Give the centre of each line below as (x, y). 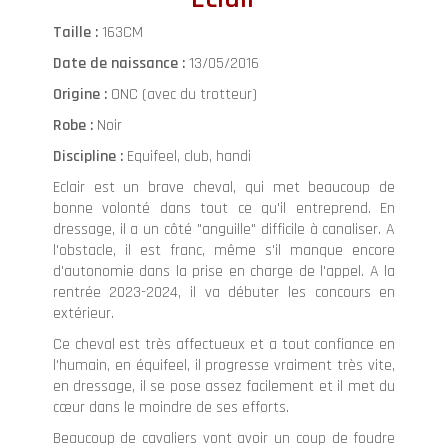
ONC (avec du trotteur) (183, 94)
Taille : (77, 32)
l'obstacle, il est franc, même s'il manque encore (224, 250)
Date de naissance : (120, 63)
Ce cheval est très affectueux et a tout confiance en (224, 344)
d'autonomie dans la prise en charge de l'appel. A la (224, 271)
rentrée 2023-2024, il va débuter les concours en (224, 292)
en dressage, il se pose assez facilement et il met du (224, 386)
